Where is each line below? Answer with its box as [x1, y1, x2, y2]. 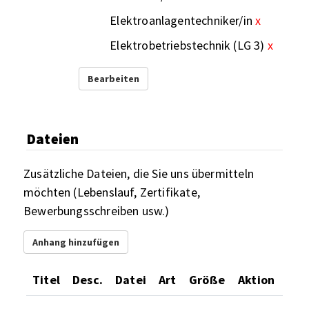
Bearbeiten [88, 72, 140, 85]
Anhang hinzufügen [32, 235, 119, 248]
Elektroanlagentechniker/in [110, 12, 252, 28]
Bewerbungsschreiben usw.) [23, 202, 170, 219]
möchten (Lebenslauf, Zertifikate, [23, 183, 200, 200]
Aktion [238, 271, 275, 288]
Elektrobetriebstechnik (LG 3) [110, 37, 265, 53]
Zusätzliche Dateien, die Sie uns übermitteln [23, 165, 254, 181]
